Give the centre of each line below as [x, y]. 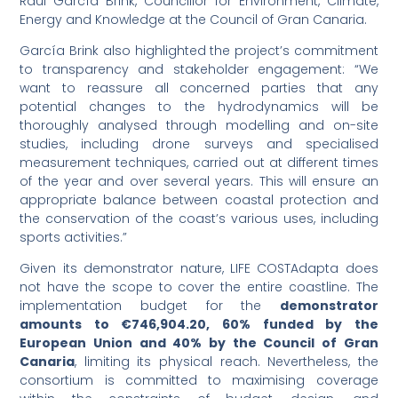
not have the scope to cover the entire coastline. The [199, 287]
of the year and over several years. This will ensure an [199, 182]
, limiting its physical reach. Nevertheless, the [227, 362]
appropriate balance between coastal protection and [199, 200]
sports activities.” [74, 238]
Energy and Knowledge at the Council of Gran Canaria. [194, 20]
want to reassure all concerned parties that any [199, 88]
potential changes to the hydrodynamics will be [199, 107]
